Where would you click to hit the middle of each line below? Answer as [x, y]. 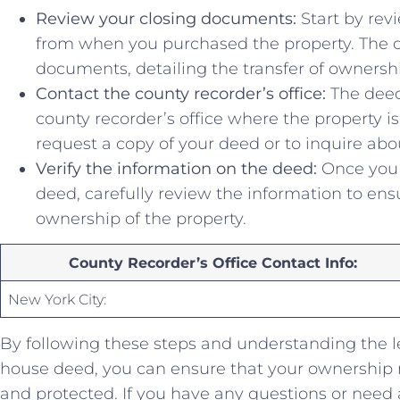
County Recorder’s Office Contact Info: [212, 263]
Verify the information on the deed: [176, 168]
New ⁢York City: [58, 300]
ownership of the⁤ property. [141, 218]
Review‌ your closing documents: [166, 18]
